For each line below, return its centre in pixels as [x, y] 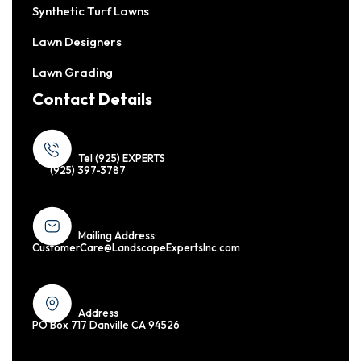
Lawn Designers [77, 41]
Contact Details [92, 99]
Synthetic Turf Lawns [91, 10]
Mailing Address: [118, 236]
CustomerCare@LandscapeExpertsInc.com [136, 248]
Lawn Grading [73, 72]
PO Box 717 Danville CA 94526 [106, 325]
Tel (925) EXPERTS [123, 158]
